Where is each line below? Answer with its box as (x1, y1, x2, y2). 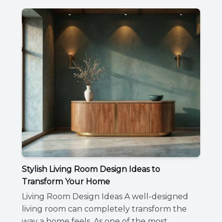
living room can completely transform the (22, 204, 187, 214)
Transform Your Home (22, 176, 110, 186)
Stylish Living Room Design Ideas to (22, 164, 160, 174)
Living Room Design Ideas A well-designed (22, 192, 188, 202)
